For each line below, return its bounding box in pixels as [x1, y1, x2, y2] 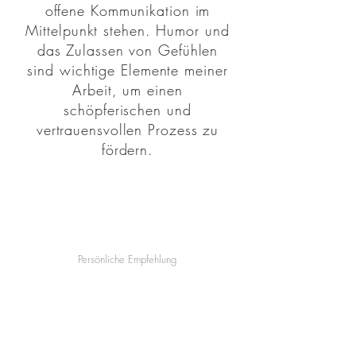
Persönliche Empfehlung [78, 252, 176, 266]
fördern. [101, 140, 154, 159]
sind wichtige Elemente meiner [27, 60, 228, 79]
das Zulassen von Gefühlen [37, 41, 219, 60]
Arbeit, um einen [72, 80, 183, 99]
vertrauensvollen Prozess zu [36, 120, 219, 139]
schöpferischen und [64, 100, 192, 119]
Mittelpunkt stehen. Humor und [25, 21, 230, 40]
